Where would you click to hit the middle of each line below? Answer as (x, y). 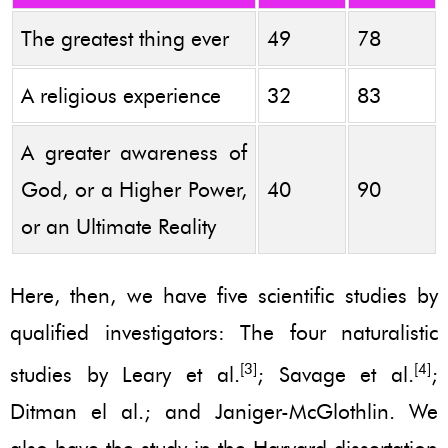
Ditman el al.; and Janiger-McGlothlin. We (224, 411)
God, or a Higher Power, (134, 189)
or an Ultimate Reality (118, 226)
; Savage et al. (335, 374)
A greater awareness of (134, 152)
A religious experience (121, 95)
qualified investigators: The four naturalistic (224, 332)
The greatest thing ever (125, 38)
